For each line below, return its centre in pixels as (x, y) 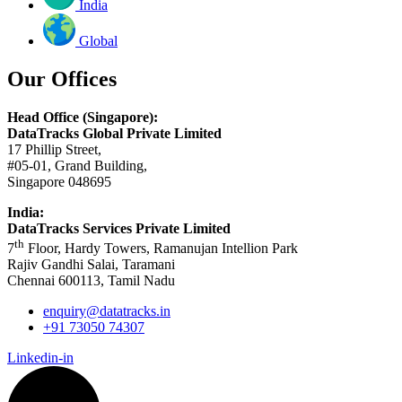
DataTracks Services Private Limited (119, 229)
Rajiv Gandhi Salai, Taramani (91, 265)
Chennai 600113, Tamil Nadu (91, 281)
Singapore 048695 (59, 182)
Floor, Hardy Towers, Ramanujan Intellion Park (161, 249)
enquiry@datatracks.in (107, 311)
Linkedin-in (40, 358)
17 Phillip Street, (54, 150)
